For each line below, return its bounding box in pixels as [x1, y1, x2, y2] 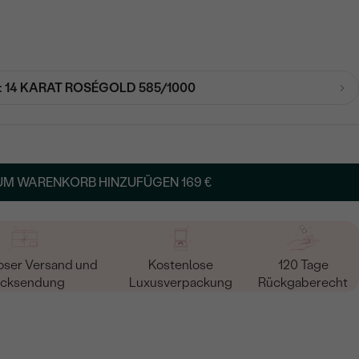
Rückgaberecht [258, 274, 349, 290]
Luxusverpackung [128, 274, 232, 290]
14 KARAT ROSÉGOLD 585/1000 [4, 79, 196, 95]
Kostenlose [147, 256, 213, 272]
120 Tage [277, 256, 329, 272]
